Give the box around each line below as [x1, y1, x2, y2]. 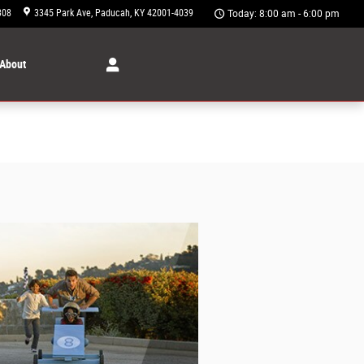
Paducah [95, 7, 130, 19]
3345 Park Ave [34, 7, 91, 19]
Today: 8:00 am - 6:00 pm [227, 8, 340, 19]
